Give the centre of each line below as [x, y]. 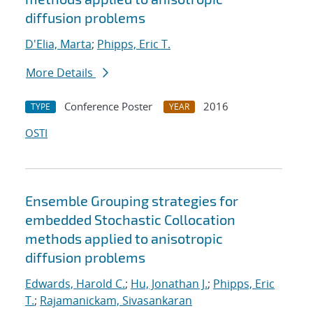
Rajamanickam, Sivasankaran [116, 301]
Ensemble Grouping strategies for [132, 201]
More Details [61, 73]
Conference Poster [108, 107]
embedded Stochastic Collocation [130, 220]
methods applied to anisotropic [124, 239]
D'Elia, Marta [58, 44]
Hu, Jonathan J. [169, 284]
